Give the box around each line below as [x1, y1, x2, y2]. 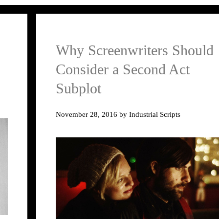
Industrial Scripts [129, 109, 180, 118]
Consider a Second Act [56, 61, 190, 78]
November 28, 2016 [56, 109, 117, 118]
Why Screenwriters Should [56, 42, 214, 59]
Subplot [56, 80, 101, 97]
